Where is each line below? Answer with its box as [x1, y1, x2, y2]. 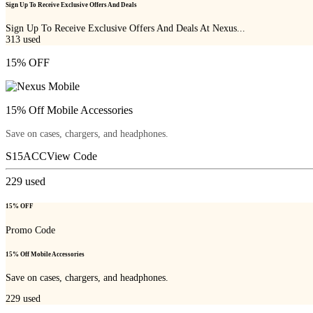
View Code [47, 150, 97, 163]
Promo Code [6, 224, 55, 235]
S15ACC [6, 150, 47, 163]
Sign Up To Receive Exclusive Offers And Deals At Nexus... [6, 23, 245, 34]
